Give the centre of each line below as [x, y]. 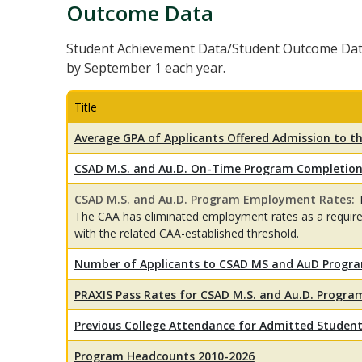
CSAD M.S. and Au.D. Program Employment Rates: [216, 200]
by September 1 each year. [145, 68]
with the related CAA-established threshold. [188, 234]
